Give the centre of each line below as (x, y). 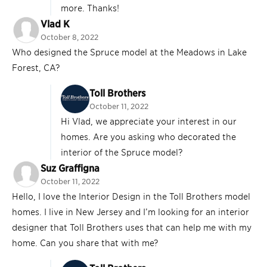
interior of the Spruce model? (122, 152)
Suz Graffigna (70, 168)
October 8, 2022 (69, 37)
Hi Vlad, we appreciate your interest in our (149, 121)
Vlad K (55, 24)
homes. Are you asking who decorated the (148, 136)
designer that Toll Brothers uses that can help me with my (132, 227)
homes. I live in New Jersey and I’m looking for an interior (131, 212)
